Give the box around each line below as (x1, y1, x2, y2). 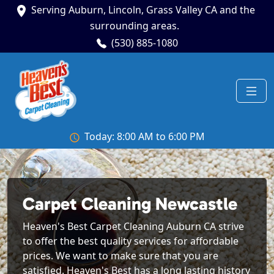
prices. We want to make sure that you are (23, 249, 218, 263)
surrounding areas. (90, 18, 179, 32)
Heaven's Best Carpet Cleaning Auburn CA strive (23, 220, 244, 234)
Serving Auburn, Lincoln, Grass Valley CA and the (31, 3, 255, 17)
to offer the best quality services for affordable (23, 234, 239, 248)
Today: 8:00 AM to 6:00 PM (84, 130, 205, 144)
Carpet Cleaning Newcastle (23, 193, 237, 215)
